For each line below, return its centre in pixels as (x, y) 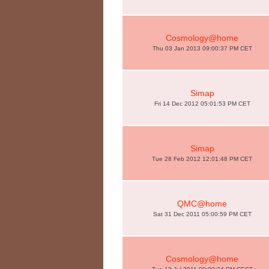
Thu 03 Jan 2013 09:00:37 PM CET (202, 48)
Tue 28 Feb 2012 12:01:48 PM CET (202, 159)
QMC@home (202, 204)
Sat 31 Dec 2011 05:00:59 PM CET (202, 214)
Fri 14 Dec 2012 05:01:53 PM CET (202, 104)
